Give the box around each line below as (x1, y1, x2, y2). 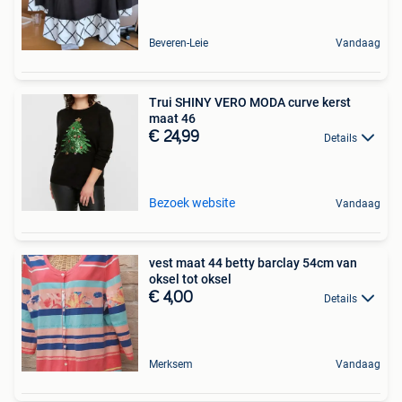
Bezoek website (149, 195, 235, 210)
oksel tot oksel (149, 271, 232, 286)
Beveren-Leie (149, 36, 208, 49)
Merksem (149, 357, 193, 371)
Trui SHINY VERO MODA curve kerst (149, 94, 351, 109)
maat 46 (149, 110, 196, 126)
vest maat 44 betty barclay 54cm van (149, 255, 357, 270)
